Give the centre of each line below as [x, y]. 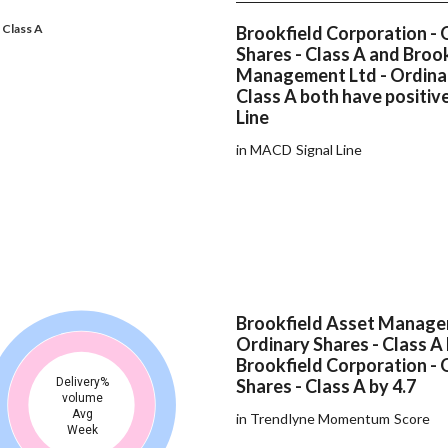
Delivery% [82, 382]
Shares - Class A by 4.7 [327, 386]
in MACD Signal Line [299, 150]
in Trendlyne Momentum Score [333, 419]
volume [82, 398]
